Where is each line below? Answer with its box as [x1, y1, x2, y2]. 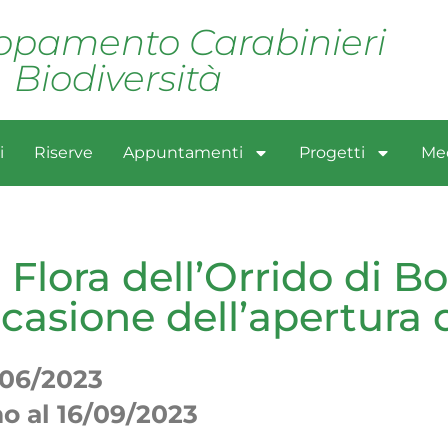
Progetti [298, 143, 365, 162]
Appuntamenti [122, 143, 243, 162]
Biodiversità [14, 56, 223, 100]
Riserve [33, 143, 93, 162]
